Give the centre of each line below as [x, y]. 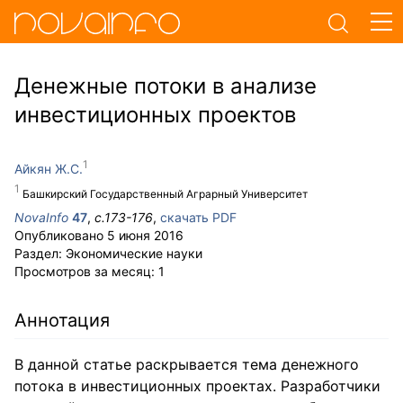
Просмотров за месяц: [86, 271]
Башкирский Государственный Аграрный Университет [165, 194]
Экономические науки [134, 253]
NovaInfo [41, 217]
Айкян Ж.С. [49, 169]
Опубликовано [61, 235]
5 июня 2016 [145, 235]
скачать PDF [198, 217]
